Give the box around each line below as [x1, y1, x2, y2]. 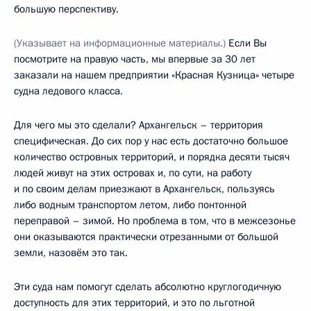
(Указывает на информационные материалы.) [14, 36, 226, 51]
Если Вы [226, 36, 267, 51]
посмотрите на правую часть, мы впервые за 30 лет [14, 52, 255, 67]
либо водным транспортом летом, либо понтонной [14, 198, 246, 212]
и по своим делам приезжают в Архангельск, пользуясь [14, 182, 275, 196]
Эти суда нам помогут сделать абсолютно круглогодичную [14, 280, 281, 294]
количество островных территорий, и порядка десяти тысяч [14, 150, 289, 165]
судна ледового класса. [14, 84, 123, 99]
